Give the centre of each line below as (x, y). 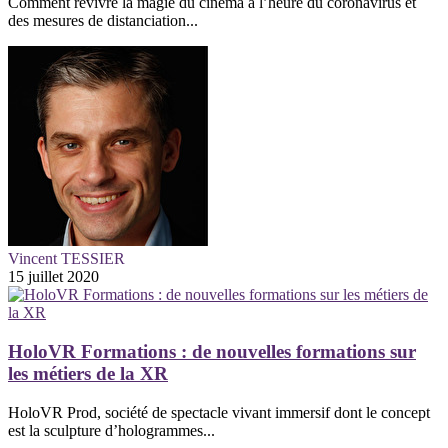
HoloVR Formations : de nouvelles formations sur (212, 351)
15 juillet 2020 (53, 277)
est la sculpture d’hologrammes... (111, 430)
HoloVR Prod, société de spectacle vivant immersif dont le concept (219, 412)
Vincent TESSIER (66, 259)
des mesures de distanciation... (103, 21)
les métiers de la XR (88, 373)
